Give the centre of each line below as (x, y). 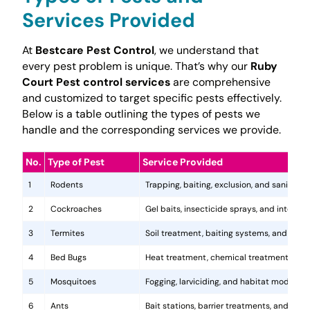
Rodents (66, 185)
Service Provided (182, 162)
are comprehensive (220, 82)
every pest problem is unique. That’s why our (136, 66)
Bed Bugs (68, 258)
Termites (67, 234)
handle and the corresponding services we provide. (151, 130)
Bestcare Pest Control (94, 51)
